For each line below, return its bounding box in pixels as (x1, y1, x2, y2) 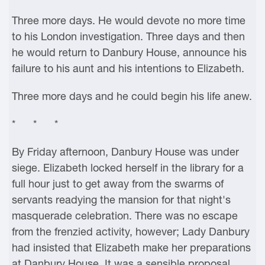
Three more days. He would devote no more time (12, 14, 245, 27)
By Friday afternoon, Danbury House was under (12, 146, 239, 158)
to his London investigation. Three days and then (12, 30, 245, 43)
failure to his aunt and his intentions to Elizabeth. (12, 62, 244, 75)
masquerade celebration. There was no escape (12, 209, 238, 222)
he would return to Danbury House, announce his (12, 46, 247, 59)
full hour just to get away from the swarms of (12, 177, 224, 190)
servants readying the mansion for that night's (12, 193, 231, 206)
